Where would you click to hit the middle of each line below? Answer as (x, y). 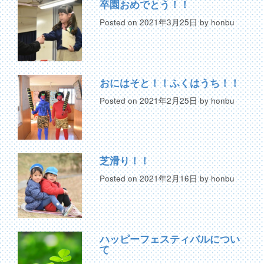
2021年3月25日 (169, 22)
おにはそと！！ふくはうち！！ (170, 82)
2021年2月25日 (169, 100)
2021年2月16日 (169, 179)
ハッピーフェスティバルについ (170, 239)
